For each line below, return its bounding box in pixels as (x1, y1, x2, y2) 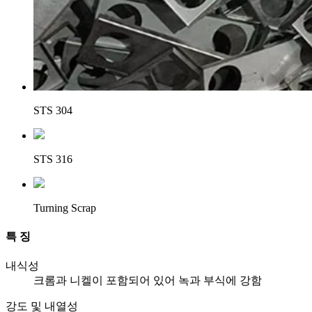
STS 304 (33, 104, 72, 117)
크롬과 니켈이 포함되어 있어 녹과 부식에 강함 (33, 274, 262, 286)
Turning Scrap (33, 202, 96, 214)
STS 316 (33, 153, 72, 166)
